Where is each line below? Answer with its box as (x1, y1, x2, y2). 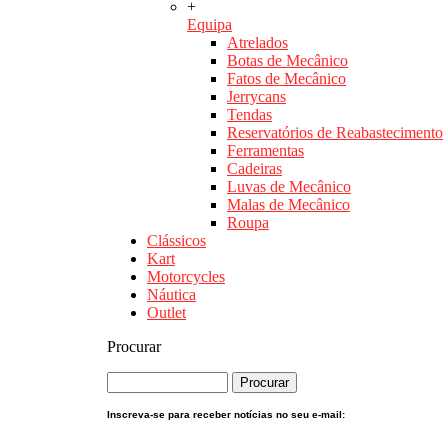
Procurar (107, 338, 161, 356)
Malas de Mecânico (227, 196, 350, 214)
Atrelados (227, 34, 288, 52)
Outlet (147, 304, 186, 322)
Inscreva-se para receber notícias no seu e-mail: (107, 409, 345, 421)
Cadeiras (227, 160, 282, 178)
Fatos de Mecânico (227, 70, 346, 88)
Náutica (147, 286, 196, 304)
